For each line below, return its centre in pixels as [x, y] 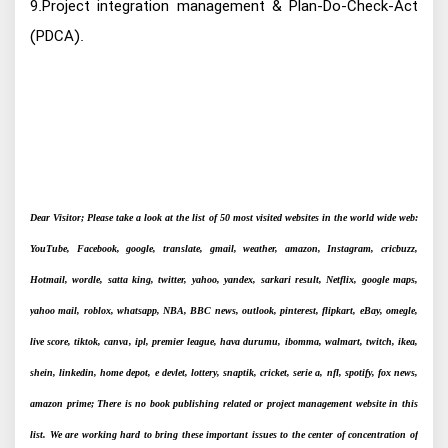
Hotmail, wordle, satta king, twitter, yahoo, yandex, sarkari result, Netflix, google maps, [224, 279]
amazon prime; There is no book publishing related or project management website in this [224, 403]
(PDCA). [57, 36]
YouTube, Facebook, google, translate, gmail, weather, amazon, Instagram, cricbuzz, [224, 248]
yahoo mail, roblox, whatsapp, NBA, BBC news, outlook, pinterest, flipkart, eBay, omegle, [224, 310]
